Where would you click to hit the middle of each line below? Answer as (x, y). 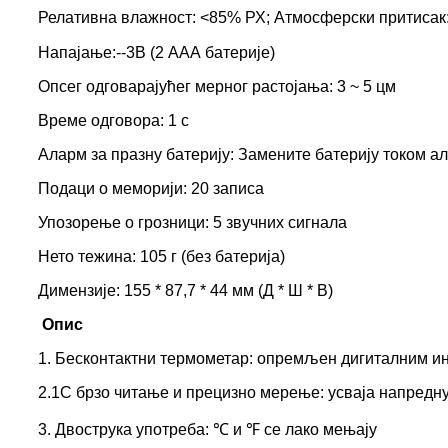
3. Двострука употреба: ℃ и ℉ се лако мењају (207, 430)
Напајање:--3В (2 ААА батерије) (156, 53)
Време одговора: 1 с (113, 121)
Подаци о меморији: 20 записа (151, 189)
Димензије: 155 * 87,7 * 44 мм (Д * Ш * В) (185, 291)
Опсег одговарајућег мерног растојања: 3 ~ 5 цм (217, 87)
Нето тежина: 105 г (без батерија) (161, 257)
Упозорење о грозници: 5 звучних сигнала (192, 223)
